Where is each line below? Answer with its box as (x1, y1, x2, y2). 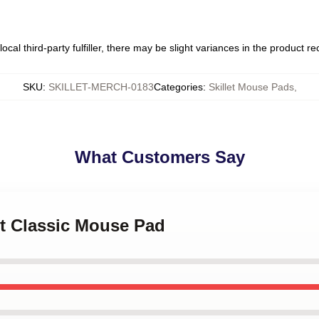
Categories (153, 81, 203, 93)
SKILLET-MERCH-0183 (48, 81, 154, 93)
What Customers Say (74, 147, 245, 167)
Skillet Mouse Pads (208, 81, 294, 93)
